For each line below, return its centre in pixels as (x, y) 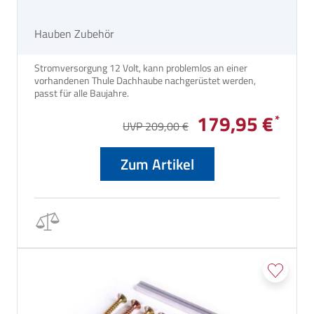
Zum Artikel (157, 164)
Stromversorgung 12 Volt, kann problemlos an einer (141, 68)
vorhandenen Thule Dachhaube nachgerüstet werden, (145, 81)
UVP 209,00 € (156, 127)
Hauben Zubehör (74, 34)
